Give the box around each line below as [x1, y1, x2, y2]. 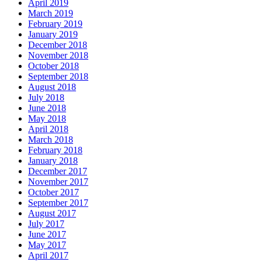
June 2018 [28, 102, 66, 113]
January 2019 [28, 29, 78, 39]
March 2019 [28, 8, 73, 18]
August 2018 [28, 81, 76, 92]
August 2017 [28, 208, 76, 218]
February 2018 [28, 144, 82, 155]
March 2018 [28, 134, 73, 144]
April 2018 [28, 123, 68, 134]
